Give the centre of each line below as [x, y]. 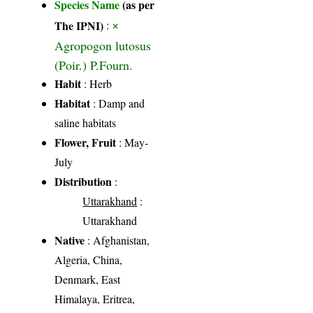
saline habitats [86, 122]
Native [70, 240]
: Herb [97, 83]
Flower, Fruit [86, 142]
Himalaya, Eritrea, [95, 298]
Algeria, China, [89, 259]
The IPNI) [79, 24]
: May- [132, 142]
